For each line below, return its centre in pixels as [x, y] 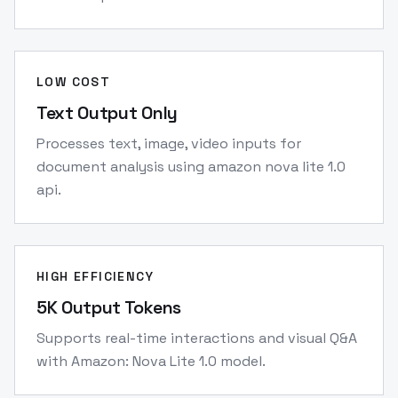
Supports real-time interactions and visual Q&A [197, 338]
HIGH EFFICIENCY [95, 276]
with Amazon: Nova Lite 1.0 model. [151, 361]
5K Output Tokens [109, 307]
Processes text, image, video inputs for [169, 143]
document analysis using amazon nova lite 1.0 [191, 167]
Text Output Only [107, 113]
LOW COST [74, 82]
